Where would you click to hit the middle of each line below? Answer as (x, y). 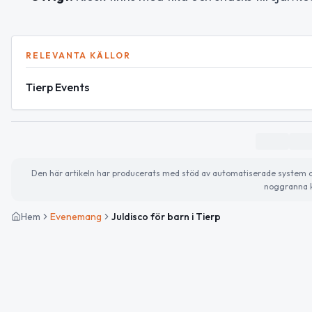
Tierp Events (57, 87)
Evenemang (76, 216)
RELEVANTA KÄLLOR (78, 55)
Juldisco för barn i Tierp (166, 216)
